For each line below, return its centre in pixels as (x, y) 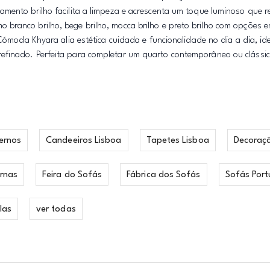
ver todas (56, 209)
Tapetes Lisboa (177, 141)
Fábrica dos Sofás (164, 175)
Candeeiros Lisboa (84, 141)
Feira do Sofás (72, 175)
